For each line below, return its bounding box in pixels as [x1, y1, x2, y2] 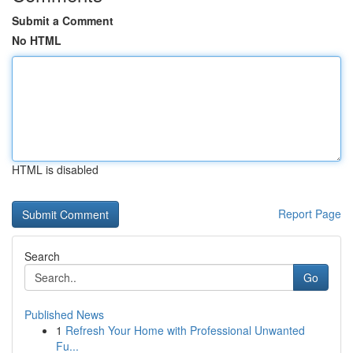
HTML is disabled [12, 162, 98, 177]
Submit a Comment [12, 13, 113, 28]
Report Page [278, 206, 341, 221]
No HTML [12, 32, 61, 48]
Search [24, 248, 60, 264]
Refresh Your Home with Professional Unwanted [65, 322, 305, 338]
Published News [24, 307, 104, 322]
